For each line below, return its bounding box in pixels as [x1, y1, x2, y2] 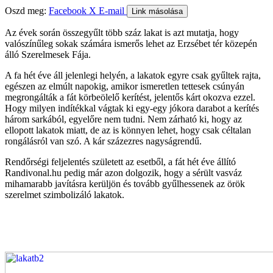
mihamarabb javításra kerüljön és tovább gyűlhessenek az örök [5, 178, 245, 189]
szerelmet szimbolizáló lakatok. [5, 189, 124, 200]
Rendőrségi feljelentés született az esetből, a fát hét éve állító [5, 156, 236, 167]
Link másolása [132, 6, 183, 16]
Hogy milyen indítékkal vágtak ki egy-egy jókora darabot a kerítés [5, 102, 259, 113]
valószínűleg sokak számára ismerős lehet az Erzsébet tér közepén [5, 38, 257, 49]
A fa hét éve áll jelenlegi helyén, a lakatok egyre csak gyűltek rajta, [5, 69, 261, 80]
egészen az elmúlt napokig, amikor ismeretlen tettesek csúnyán [5, 80, 244, 91]
